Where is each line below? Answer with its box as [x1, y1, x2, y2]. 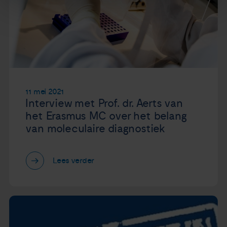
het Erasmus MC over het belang [25, 109, 187, 123]
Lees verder [53, 156, 95, 166]
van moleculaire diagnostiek [25, 122, 166, 135]
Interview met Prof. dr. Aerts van [25, 96, 183, 110]
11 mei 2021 [25, 86, 64, 97]
